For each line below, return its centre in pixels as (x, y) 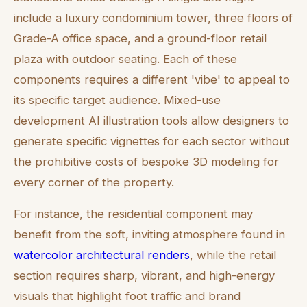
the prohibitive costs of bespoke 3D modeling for (146, 161)
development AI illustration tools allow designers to (151, 120)
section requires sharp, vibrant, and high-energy (144, 276)
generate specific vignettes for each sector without (152, 141)
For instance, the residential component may (133, 214)
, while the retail (233, 255)
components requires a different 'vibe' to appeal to (152, 79)
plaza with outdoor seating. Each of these (125, 59)
